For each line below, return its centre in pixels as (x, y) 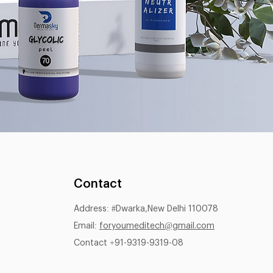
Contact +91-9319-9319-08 (129, 243)
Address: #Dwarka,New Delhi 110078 (146, 209)
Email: (87, 226)
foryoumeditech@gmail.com (157, 226)
